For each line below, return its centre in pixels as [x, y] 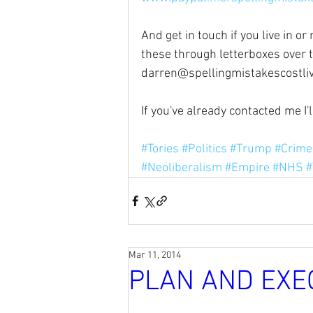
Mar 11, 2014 [155, 255]
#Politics [204, 149]
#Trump [251, 149]
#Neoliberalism [182, 168]
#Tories [160, 149]
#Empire [247, 168]
